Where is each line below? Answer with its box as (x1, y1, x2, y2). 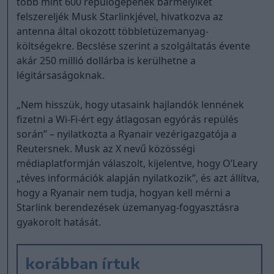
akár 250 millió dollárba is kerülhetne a (17, 53, 196, 67)
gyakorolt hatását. (17, 215, 102, 229)
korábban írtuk (25, 253, 141, 272)
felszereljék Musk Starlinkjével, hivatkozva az (17, 9, 224, 23)
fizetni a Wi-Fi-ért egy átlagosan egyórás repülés (17, 112, 239, 126)
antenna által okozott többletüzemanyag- (17, 24, 209, 38)
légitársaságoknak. (17, 68, 105, 82)
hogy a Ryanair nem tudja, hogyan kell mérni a (17, 185, 231, 199)
